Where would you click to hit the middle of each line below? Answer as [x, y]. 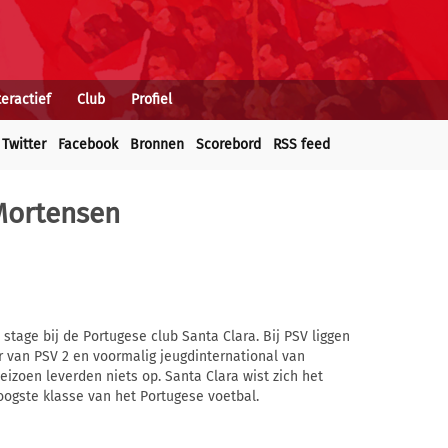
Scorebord [228, 144]
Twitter [24, 144]
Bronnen [157, 144]
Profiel [151, 99]
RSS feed [301, 144]
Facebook [88, 144]
